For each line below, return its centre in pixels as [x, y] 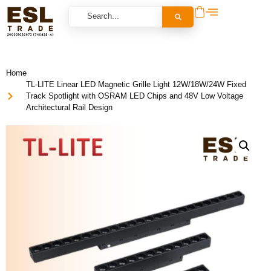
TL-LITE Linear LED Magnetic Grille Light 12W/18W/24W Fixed [136, 85]
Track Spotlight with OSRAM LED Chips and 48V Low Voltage [134, 96]
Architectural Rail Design [69, 108]
